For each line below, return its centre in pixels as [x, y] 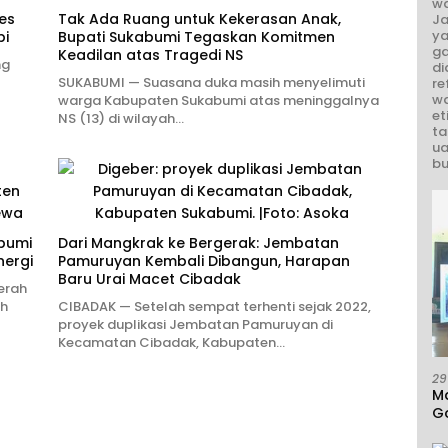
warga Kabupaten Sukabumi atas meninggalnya [218, 101]
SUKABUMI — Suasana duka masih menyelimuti [211, 83]
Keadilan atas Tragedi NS [150, 55]
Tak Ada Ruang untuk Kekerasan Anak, [199, 19]
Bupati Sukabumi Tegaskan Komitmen [196, 37]
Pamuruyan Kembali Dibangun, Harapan [203, 261]
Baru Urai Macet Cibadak [149, 279]
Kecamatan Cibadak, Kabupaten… [171, 343]
